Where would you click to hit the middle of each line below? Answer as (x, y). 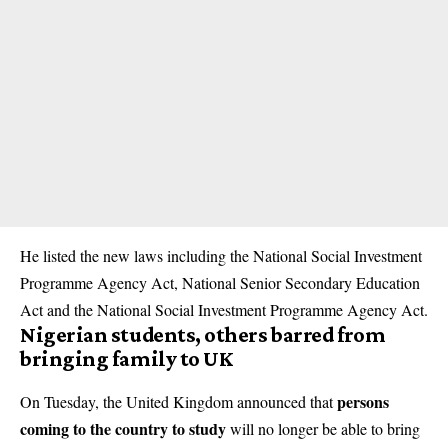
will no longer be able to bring (325, 428)
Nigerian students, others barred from (203, 334)
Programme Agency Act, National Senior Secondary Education (220, 282)
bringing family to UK (126, 358)
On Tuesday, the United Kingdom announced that (178, 401)
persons (363, 401)
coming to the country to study (123, 428)
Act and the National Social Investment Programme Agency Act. (224, 309)
